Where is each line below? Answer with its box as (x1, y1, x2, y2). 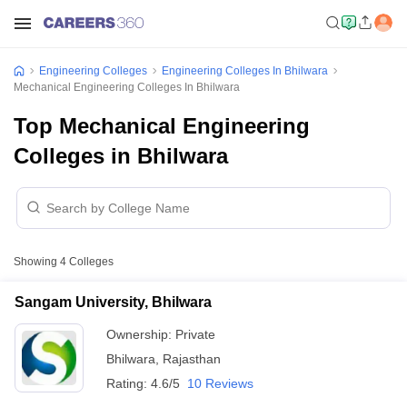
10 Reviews (187, 376, 253, 391)
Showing (14, 255, 60, 268)
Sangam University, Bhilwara (15, 294, 212, 310)
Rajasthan (163, 352, 221, 366)
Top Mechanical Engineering (14, 114, 310, 138)
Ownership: (106, 327, 175, 342)
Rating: (106, 376, 151, 391)
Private (175, 327, 215, 342)
